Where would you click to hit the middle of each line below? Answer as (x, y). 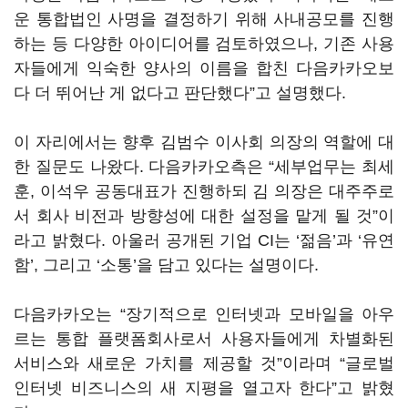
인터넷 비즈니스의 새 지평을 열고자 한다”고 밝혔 (204, 388)
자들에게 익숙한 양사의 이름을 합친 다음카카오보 (204, 68)
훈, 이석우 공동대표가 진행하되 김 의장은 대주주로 (204, 191)
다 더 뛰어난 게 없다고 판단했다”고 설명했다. (180, 93)
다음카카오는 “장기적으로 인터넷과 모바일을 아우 (204, 314)
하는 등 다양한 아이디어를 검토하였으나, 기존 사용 (204, 44)
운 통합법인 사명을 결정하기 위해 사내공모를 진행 (204, 19)
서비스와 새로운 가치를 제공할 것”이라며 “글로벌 (204, 363)
